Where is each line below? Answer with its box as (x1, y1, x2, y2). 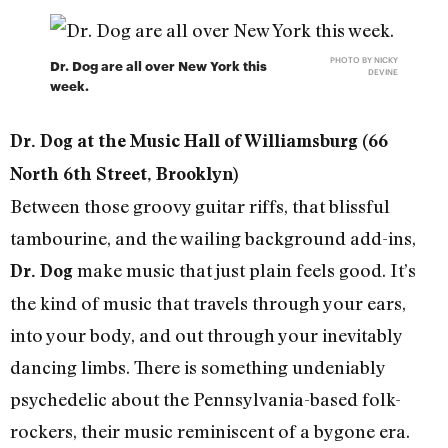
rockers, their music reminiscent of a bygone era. (10, 420, 410, 443)
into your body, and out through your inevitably (10, 324, 402, 347)
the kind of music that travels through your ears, (10, 292, 406, 315)
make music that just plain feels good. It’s (73, 259, 416, 282)
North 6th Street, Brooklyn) (10, 163, 238, 185)
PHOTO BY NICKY (330, 55, 398, 66)
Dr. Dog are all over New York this (50, 58, 267, 75)
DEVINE (368, 67, 398, 78)
